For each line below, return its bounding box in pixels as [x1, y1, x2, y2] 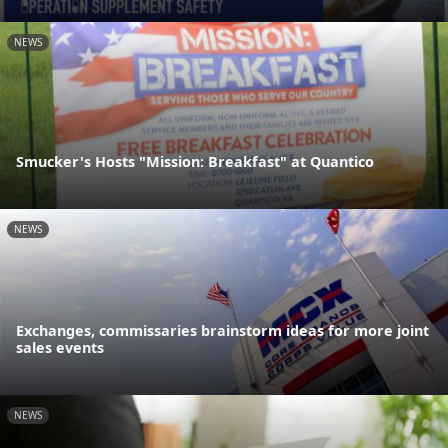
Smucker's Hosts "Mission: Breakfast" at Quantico [16, 151, 374, 171]
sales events [16, 338, 104, 358]
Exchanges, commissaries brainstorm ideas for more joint [16, 321, 429, 341]
